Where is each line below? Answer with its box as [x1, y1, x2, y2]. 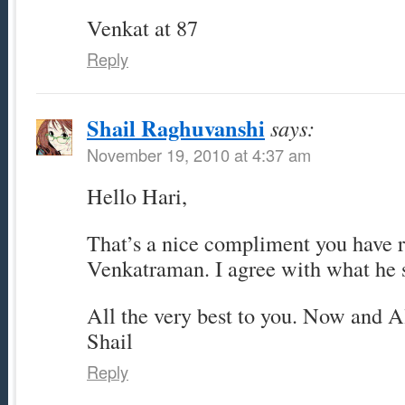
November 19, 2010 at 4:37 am [87, 143, 311, 167]
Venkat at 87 [87, 13, 198, 43]
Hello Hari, [87, 181, 187, 212]
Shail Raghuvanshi [87, 112, 265, 145]
